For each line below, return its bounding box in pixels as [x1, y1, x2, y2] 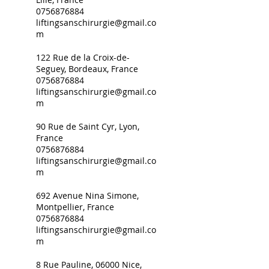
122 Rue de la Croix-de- [36, 52, 130, 63]
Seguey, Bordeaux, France [36, 63, 138, 74]
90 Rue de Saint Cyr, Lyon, [36, 121, 139, 132]
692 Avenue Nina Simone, [36, 190, 139, 201]
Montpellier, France [36, 201, 114, 213]
